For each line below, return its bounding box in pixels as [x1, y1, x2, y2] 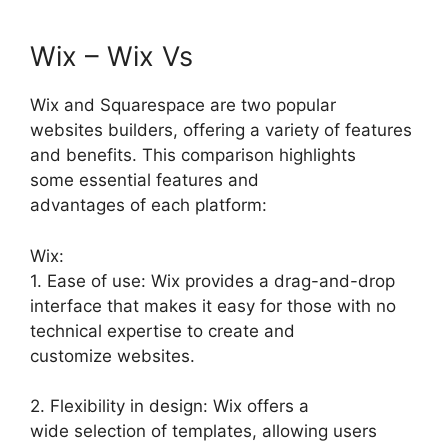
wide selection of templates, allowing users [30, 421, 377, 441]
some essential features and [30, 170, 259, 190]
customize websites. [30, 345, 195, 366]
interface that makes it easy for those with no [30, 295, 396, 316]
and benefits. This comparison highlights [30, 145, 356, 165]
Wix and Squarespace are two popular [30, 95, 336, 115]
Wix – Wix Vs [30, 40, 193, 73]
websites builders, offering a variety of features [30, 120, 412, 140]
